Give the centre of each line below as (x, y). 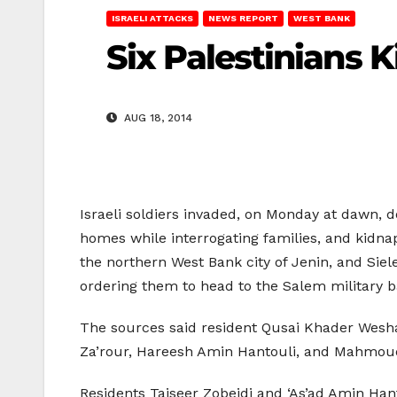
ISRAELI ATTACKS (152, 18)
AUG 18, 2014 (156, 118)
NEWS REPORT (243, 18)
